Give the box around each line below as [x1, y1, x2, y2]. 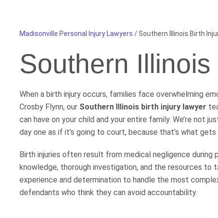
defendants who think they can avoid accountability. [19, 188, 197, 198]
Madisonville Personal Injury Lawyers [19, 30, 133, 38]
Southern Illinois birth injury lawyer [79, 102, 206, 112]
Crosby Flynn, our [19, 102, 79, 112]
